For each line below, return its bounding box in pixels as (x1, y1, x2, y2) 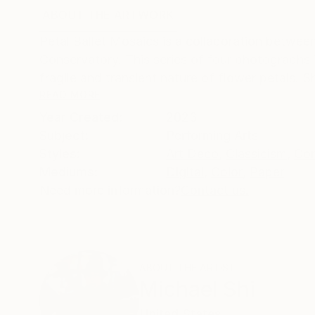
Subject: (39, 127, 89, 143)
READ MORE (39, 88, 101, 101)
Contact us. (181, 182, 249, 198)
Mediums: (39, 164, 98, 179)
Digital (166, 164, 204, 179)
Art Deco (166, 146, 219, 161)
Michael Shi (139, 276, 255, 302)
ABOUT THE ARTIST (139, 261, 236, 274)
